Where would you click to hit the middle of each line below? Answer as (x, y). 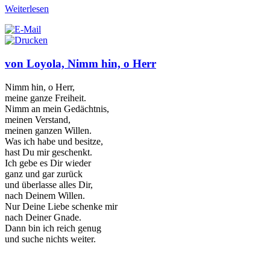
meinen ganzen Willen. (48, 130)
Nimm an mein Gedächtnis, (57, 108)
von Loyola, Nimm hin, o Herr (80, 64)
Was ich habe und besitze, (54, 141)
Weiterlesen (27, 9)
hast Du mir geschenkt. (49, 152)
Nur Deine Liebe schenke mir (61, 206)
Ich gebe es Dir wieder (48, 163)
